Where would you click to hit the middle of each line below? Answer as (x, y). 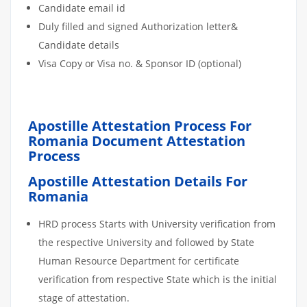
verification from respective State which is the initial (158, 279)
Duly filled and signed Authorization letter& (138, 26)
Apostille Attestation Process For (140, 125)
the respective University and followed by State (146, 242)
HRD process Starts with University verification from (157, 223)
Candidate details (80, 45)
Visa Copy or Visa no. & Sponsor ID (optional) (140, 63)
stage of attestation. (84, 297)
